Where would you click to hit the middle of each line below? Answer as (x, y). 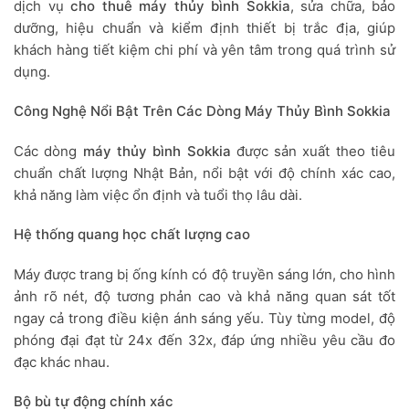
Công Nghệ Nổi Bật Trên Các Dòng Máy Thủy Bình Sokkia (202, 111)
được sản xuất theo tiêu (313, 151)
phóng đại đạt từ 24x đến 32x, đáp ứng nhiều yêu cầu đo (204, 340)
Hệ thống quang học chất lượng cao (132, 235)
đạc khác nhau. (62, 362)
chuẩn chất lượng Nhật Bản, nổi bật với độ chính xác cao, (204, 173)
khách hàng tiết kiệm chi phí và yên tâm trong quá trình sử (204, 49)
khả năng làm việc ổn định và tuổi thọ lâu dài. (158, 194)
